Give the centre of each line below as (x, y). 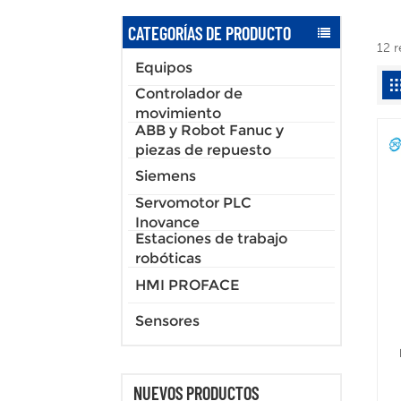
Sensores (167, 321)
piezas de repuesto (203, 149)
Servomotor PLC (193, 202)
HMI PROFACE (187, 285)
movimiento (178, 114)
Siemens (166, 176)
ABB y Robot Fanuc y (209, 130)
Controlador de (189, 94)
